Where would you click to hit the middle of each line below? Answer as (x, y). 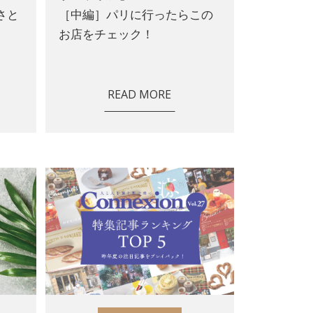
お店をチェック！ (107, 34)
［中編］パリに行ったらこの (136, 15)
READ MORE (140, 95)
